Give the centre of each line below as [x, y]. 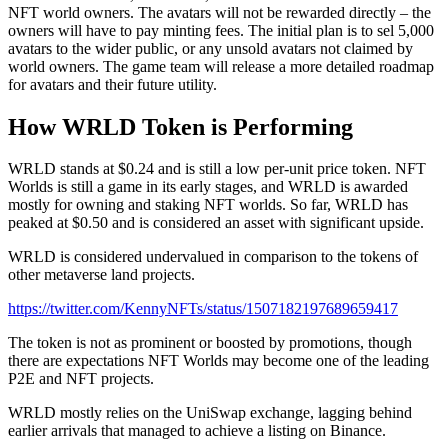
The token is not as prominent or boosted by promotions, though [210, 343]
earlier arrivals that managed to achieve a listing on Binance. [197, 431]
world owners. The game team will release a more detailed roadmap [221, 66]
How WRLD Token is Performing [180, 126]
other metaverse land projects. [103, 275]
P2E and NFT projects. [81, 379]
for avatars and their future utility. [114, 84]
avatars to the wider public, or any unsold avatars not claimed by [210, 48]
